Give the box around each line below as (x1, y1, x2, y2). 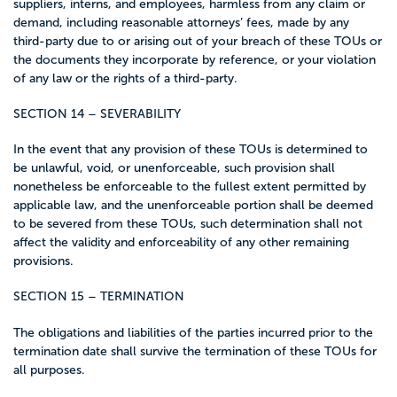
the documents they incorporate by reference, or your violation (13, 52, 376, 66)
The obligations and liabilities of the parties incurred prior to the (13, 325, 373, 339)
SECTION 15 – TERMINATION (13, 290, 184, 304)
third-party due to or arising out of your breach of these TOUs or (13, 34, 382, 48)
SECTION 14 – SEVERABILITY (13, 106, 181, 121)
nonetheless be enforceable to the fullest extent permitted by (13, 180, 366, 193)
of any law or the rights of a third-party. (13, 71, 237, 85)
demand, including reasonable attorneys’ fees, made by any (13, 15, 349, 29)
